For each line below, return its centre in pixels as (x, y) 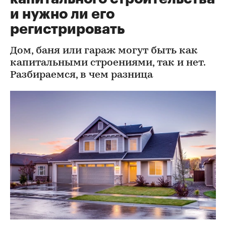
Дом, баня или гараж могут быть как (104, 51)
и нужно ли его (62, 14)
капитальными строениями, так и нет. (108, 63)
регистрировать (67, 29)
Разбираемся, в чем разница (81, 75)
